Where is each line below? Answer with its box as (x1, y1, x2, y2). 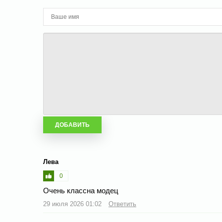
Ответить (109, 200, 136, 208)
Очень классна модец (43, 186, 118, 195)
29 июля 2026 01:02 (43, 200, 104, 208)
